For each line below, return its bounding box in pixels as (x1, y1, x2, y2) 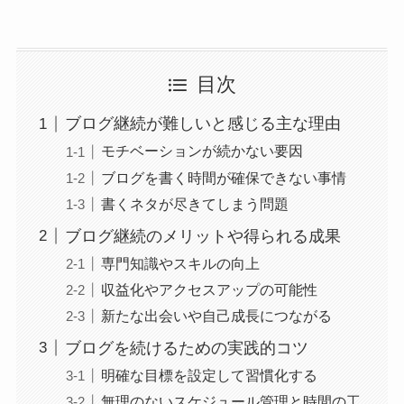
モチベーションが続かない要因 (100, 142, 303, 160)
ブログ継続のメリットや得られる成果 (64, 226, 341, 245)
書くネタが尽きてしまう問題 (100, 195, 289, 212)
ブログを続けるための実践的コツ (64, 338, 308, 357)
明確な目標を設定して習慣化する (100, 366, 317, 383)
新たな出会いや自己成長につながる (100, 307, 332, 324)
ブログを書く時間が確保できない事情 (100, 169, 346, 186)
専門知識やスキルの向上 (100, 254, 260, 271)
